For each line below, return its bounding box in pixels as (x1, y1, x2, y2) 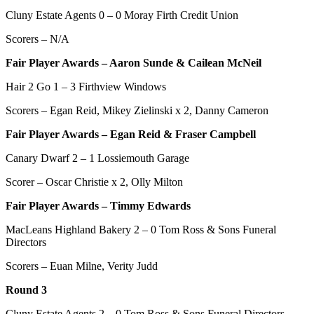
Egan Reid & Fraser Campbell (110, 128, 256, 140)
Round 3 (6, 283, 47, 296)
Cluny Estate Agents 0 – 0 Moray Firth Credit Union (6, 8, 238, 21)
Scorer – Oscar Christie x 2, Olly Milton (6, 175, 183, 188)
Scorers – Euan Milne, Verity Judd (6, 259, 158, 272)
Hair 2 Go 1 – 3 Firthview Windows (6, 80, 166, 93)
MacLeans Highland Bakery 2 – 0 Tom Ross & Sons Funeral (6, 223, 276, 235)
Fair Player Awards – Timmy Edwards (6, 199, 191, 212)
